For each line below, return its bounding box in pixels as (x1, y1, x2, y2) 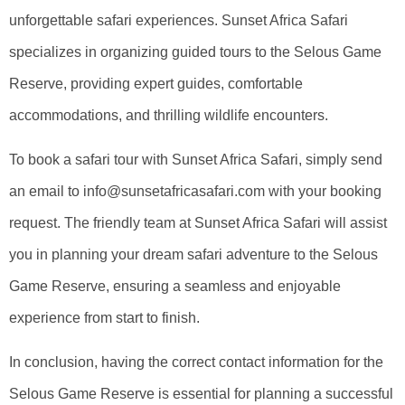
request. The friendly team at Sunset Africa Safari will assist (9, 214, 387, 231)
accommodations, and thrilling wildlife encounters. (9, 107, 328, 123)
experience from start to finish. (9, 309, 200, 325)
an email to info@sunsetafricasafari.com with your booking (9, 183, 381, 199)
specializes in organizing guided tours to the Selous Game (9, 43, 381, 60)
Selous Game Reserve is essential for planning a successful (9, 386, 393, 402)
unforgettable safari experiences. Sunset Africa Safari (9, 12, 348, 28)
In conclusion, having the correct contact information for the (9, 354, 383, 371)
